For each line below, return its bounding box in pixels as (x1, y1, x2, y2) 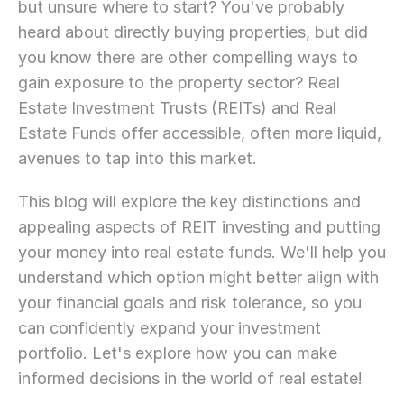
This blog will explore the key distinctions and (18, 192, 361, 211)
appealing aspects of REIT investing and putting (18, 217, 381, 236)
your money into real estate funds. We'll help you (18, 243, 386, 262)
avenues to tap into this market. (18, 149, 257, 168)
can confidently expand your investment (18, 318, 321, 337)
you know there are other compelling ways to (18, 48, 358, 67)
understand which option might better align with (18, 268, 379, 287)
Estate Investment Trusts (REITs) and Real (18, 98, 336, 117)
